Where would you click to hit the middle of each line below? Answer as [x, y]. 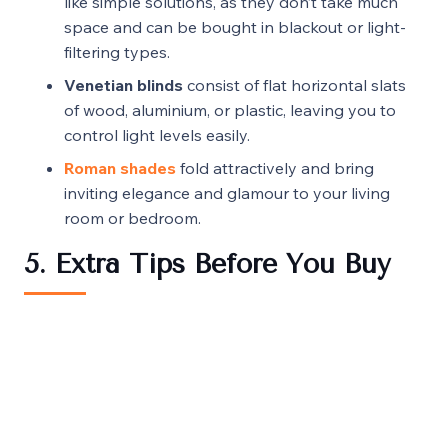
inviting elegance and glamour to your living [227, 192]
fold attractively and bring [277, 167]
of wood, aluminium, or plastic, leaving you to [230, 109]
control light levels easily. [157, 134]
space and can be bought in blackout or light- [235, 26]
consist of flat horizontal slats [296, 84]
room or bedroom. [132, 217]
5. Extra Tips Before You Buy [207, 263]
